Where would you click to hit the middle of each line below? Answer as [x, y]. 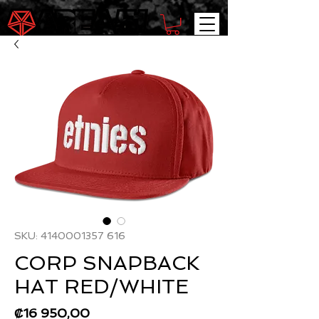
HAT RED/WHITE [101, 287]
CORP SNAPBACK [107, 263]
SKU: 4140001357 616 [70, 236]
